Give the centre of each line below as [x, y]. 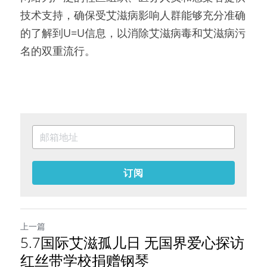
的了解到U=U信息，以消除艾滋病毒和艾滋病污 [133, 33]
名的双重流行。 [58, 51]
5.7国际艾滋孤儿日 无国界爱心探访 [132, 242]
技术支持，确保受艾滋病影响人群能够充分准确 [133, 15]
